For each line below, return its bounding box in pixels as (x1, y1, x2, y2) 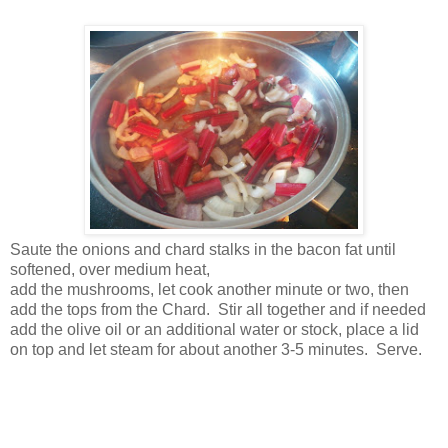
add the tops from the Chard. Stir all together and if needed (10, 300, 426, 318)
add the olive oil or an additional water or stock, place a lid (10, 320, 419, 338)
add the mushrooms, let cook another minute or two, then (10, 280, 409, 298)
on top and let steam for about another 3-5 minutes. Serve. (10, 340, 422, 358)
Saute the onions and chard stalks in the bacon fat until (10, 240, 396, 258)
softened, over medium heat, (10, 260, 210, 278)
